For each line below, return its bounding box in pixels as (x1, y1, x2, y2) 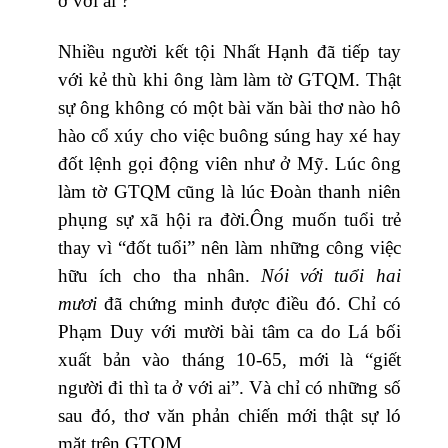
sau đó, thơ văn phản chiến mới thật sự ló (58, 404, 401, 426)
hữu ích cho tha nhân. (58, 264, 262, 286)
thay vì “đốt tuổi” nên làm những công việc (58, 236, 401, 258)
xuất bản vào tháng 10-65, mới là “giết (58, 348, 401, 370)
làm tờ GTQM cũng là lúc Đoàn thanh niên (58, 180, 401, 202)
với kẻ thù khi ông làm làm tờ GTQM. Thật (58, 68, 401, 90)
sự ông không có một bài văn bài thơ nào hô (58, 96, 401, 118)
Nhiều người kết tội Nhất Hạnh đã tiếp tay (58, 40, 401, 62)
